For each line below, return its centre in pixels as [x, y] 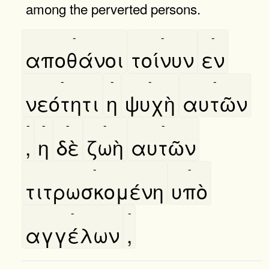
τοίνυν [162, 59]
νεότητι [62, 103]
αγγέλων [72, 234]
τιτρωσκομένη [95, 190]
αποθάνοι [74, 59]
